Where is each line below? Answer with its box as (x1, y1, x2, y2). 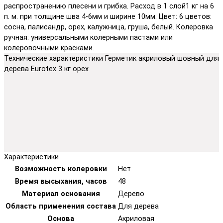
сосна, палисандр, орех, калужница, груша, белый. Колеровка (4, 22, 213, 31)
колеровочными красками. (4, 43, 94, 52)
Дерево (118, 189, 144, 198)
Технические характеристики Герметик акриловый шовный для (4, 54, 219, 63)
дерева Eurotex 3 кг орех (4, 64, 89, 73)
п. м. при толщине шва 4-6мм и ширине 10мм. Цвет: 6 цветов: (4, 12, 212, 21)
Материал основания (21, 189, 100, 198)
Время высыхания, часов (14, 177, 107, 186)
